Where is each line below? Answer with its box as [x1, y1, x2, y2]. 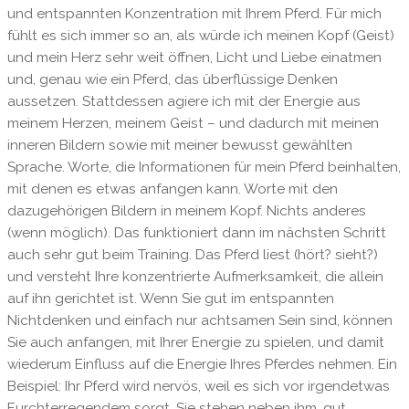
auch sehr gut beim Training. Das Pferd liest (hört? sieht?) [6, 246, 378, 264]
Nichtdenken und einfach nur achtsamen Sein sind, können [6, 312, 393, 330]
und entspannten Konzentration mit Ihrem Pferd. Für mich [6, 5, 382, 23]
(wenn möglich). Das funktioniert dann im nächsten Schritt [6, 225, 386, 242]
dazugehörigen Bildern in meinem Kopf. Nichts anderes [6, 203, 366, 220]
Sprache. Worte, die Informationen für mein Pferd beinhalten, [6, 159, 401, 176]
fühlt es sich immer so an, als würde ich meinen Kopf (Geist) [6, 27, 394, 45]
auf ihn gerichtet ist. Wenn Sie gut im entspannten [6, 290, 334, 308]
